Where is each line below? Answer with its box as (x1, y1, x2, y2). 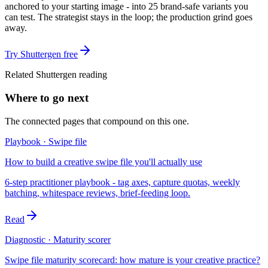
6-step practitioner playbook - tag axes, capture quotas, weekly (5, 176, 240, 187)
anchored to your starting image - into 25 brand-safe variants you (5, 1, 248, 12)
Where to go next (5, 91, 89, 104)
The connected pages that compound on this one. (5, 115, 189, 126)
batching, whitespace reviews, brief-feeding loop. (5, 187, 190, 198)
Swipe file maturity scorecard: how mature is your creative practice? (5, 254, 260, 265)
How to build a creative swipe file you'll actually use (5, 156, 202, 167)
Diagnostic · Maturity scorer (5, 234, 111, 245)
